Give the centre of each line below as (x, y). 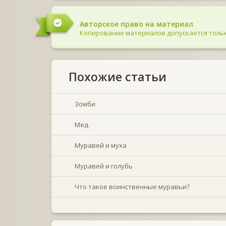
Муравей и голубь (104, 166)
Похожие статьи (118, 76)
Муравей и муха (101, 145)
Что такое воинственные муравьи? (132, 186)
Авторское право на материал (136, 24)
